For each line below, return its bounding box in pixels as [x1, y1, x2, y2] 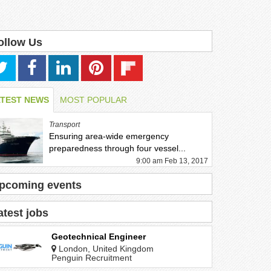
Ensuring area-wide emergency [49, 131, 169, 141]
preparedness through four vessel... [49, 143, 186, 153]
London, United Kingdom [56, 244, 154, 253]
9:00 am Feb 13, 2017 [135, 157, 208, 165]
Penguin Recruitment [51, 253, 132, 263]
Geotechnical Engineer [51, 232, 146, 241]
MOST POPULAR [60, 95, 128, 105]
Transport [49, 120, 80, 129]
